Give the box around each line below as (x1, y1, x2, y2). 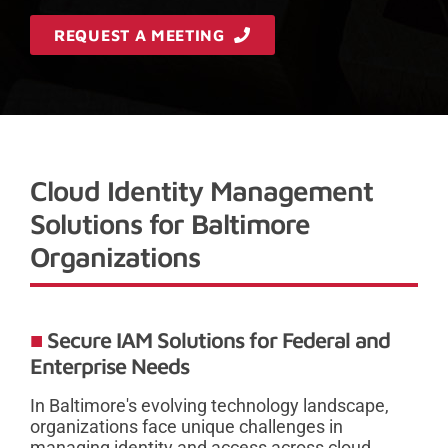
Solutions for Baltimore (30, 206, 310, 240)
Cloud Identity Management (30, 173, 373, 207)
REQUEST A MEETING (54, 25, 235, 44)
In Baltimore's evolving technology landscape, (30, 394, 389, 416)
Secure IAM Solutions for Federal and (47, 326, 390, 353)
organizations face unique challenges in (30, 415, 343, 437)
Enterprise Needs (30, 352, 189, 379)
